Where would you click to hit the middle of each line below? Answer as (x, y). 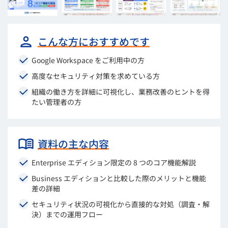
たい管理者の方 (56, 102)
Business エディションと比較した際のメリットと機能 (119, 178)
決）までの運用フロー (67, 215)
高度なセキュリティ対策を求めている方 (95, 76)
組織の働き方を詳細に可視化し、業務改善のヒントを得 (120, 91)
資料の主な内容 (73, 144)
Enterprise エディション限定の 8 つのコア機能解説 (113, 163)
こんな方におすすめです (93, 41)
